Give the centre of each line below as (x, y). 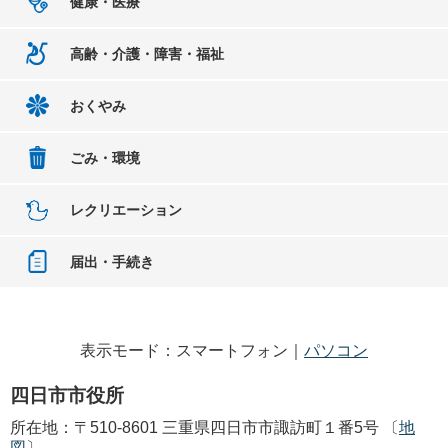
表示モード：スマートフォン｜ (192, 350)
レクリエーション (126, 209)
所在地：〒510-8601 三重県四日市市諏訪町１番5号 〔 (204, 427)
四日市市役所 (67, 395)
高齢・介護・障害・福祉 (147, 53)
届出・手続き (112, 261)
